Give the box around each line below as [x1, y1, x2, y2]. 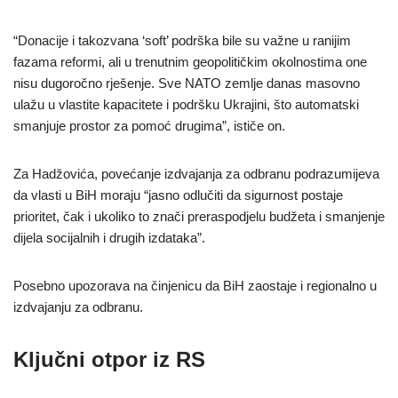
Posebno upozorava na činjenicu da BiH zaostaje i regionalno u [13, 278, 377, 294]
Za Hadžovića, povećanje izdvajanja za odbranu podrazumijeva [13, 166, 379, 182]
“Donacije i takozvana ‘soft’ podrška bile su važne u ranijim [13, 33, 351, 49]
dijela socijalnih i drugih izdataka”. [13, 230, 205, 246]
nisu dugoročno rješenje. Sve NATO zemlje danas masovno [13, 76, 360, 92]
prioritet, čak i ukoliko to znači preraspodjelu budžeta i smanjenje [13, 209, 385, 225]
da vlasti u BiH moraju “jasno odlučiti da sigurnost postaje [13, 187, 343, 203]
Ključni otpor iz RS [13, 347, 205, 372]
